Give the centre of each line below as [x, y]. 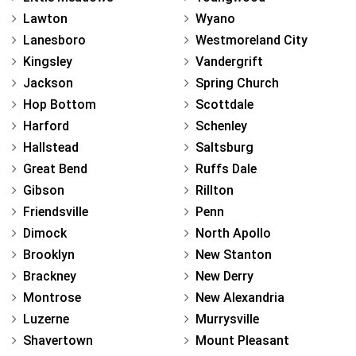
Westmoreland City [252, 40]
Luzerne [46, 319]
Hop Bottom [60, 104]
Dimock [45, 233]
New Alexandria [240, 297]
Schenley [221, 126]
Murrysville [227, 319]
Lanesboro [54, 40]
